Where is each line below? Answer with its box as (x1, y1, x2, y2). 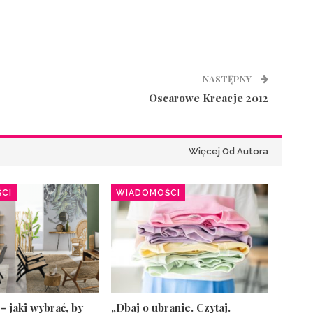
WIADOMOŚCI (116, 187, 181, 198)
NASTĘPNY (202, 72, 254, 85)
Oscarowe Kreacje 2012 (148, 90, 268, 105)
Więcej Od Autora (188, 145, 268, 156)
